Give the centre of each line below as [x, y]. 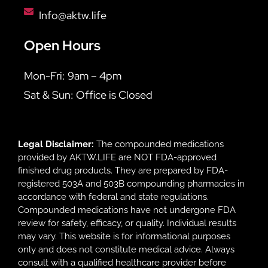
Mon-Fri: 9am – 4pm [73, 76]
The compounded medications [159, 144]
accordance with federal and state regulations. [113, 197]
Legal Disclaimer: [56, 144]
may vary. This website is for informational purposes [124, 236]
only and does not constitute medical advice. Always [126, 249]
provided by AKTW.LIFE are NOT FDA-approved [117, 157]
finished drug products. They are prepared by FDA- [123, 170]
